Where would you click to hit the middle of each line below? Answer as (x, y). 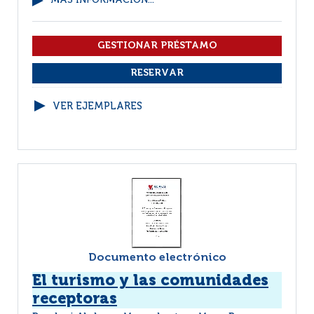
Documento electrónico (157, 258)
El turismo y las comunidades (150, 281)
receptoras (75, 299)
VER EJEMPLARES (97, 107)
